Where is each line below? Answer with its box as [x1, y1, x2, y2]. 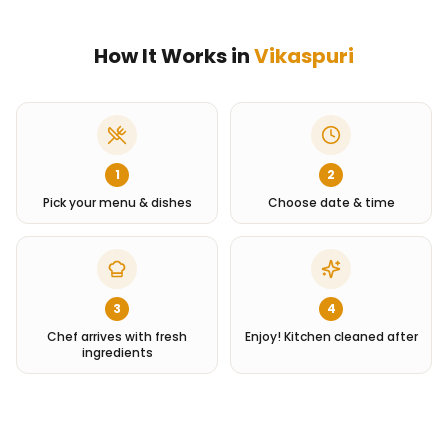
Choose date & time [267, 194, 395, 211]
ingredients [81, 344, 153, 361]
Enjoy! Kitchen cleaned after [244, 328, 418, 345]
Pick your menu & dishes [42, 194, 192, 211]
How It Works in [94, 42, 254, 70]
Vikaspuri [254, 42, 354, 70]
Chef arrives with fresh [47, 328, 187, 345]
